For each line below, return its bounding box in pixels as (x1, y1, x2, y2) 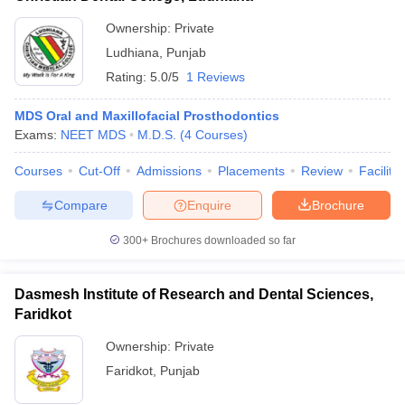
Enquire (187, 197, 231, 212)
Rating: (106, 70, 150, 84)
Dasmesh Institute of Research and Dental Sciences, (14, 287, 373, 302)
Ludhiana (106, 45, 159, 60)
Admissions (137, 164, 202, 178)
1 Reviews (186, 70, 245, 84)
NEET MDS (61, 127, 126, 142)
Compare (53, 197, 108, 212)
